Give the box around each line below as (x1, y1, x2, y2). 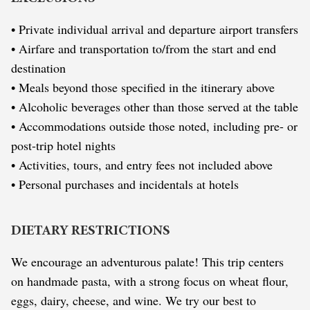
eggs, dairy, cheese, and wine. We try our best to (11, 291, 256, 309)
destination (11, 59, 66, 76)
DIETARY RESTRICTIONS (11, 224, 170, 238)
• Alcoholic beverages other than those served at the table (11, 98, 298, 115)
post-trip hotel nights (11, 136, 116, 154)
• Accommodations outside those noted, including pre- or (11, 117, 298, 134)
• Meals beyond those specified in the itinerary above (11, 78, 275, 95)
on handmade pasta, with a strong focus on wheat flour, (11, 272, 289, 289)
